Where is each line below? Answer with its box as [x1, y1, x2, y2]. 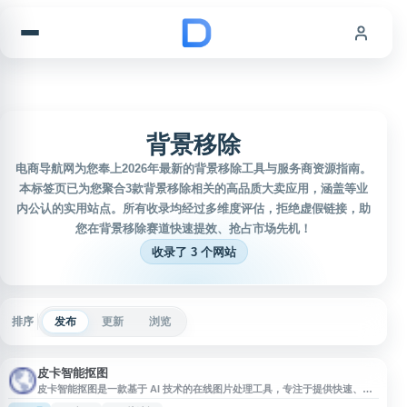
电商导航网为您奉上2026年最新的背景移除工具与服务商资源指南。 [15, 162, 372, 175]
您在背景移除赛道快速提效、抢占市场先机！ [75, 222, 312, 235]
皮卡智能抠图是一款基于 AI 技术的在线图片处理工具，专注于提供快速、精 [37, 383, 372, 394]
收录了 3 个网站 [151, 244, 236, 259]
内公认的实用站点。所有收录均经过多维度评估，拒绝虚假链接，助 [16, 202, 371, 215]
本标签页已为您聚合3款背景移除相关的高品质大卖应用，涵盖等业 [19, 182, 368, 195]
